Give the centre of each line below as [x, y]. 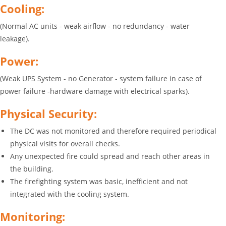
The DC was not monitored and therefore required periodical [113, 131]
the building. [32, 169]
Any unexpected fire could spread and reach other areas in [110, 156]
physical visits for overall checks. [65, 144]
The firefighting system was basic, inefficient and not [99, 181]
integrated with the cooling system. [70, 194]
